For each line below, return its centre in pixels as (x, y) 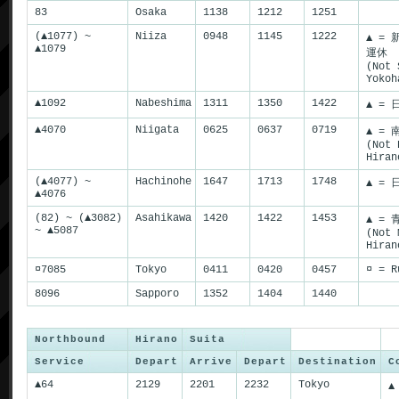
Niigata (157, 130)
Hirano (157, 339)
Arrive (211, 362)
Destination (338, 362)
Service (60, 362)
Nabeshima (163, 103)
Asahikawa (163, 218)
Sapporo (157, 294)
